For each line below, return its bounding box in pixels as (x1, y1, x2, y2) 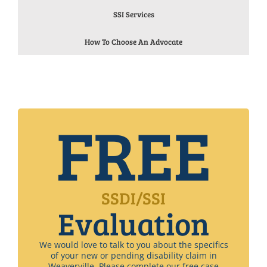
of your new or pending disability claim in (50, 250, 217, 261)
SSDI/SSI (101, 187, 166, 209)
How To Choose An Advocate (85, 36, 182, 47)
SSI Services (113, 9, 154, 20)
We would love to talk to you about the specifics (39, 239, 228, 250)
